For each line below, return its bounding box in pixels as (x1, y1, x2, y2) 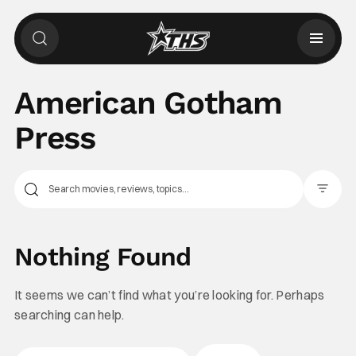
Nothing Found (14, 242, 192, 272)
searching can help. (14, 307, 125, 323)
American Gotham (14, 84, 282, 122)
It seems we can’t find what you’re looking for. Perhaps (14, 287, 325, 303)
